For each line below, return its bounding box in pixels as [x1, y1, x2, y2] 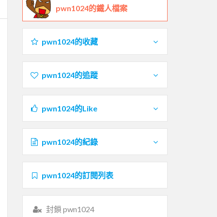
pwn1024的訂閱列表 [41, 170, 113, 180]
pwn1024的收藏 [41, 36, 98, 46]
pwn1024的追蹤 [41, 70, 98, 79]
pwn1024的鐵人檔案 [56, 3, 127, 13]
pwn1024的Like [41, 103, 97, 113]
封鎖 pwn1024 [46, 204, 94, 214]
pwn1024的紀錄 [41, 137, 98, 146]
